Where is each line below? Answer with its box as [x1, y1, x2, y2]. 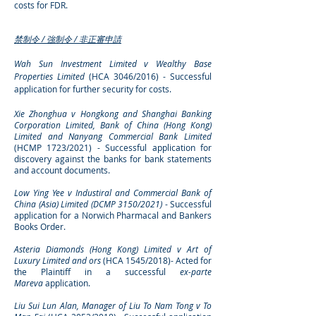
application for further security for [14, 83, 147, 95]
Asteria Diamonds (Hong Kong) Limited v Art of [14, 243, 212, 255]
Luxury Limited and [14, 255, 89, 266]
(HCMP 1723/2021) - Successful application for [14, 142, 212, 153]
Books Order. [14, 221, 66, 232]
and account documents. [14, 164, 110, 176]
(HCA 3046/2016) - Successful [89, 71, 212, 82]
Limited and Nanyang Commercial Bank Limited [14, 130, 212, 142]
